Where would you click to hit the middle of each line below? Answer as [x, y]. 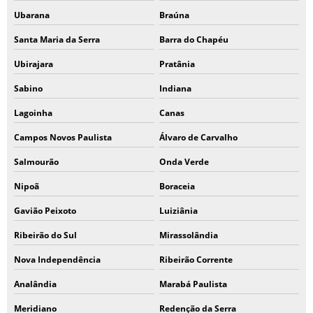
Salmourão [36, 162]
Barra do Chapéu [194, 39]
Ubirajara [34, 64]
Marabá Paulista [193, 284]
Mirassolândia [188, 235]
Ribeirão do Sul [45, 235]
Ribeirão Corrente [196, 260]
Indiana [175, 88]
